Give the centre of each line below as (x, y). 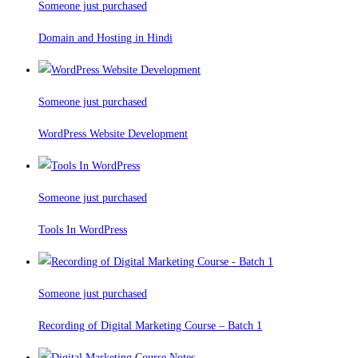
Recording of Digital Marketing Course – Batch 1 (150, 326)
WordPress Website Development (113, 134)
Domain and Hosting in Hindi (105, 38)
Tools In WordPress (83, 230)
